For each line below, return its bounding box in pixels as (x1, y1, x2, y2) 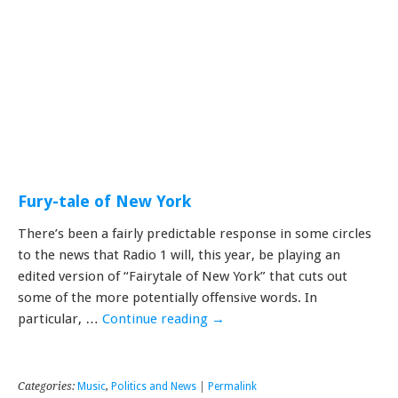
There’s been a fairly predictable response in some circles (18, 225, 371, 242)
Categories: (18, 379, 77, 393)
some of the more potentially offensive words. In (18, 289, 317, 306)
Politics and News (111, 379, 196, 393)
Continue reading (102, 310, 211, 327)
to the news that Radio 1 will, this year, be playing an (18, 246, 340, 263)
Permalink (208, 379, 257, 393)
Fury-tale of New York (18, 191, 191, 211)
